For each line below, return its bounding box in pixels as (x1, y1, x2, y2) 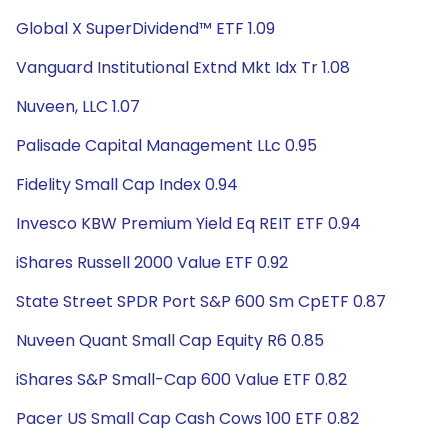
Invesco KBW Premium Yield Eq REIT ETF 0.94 (16, 212, 361, 235)
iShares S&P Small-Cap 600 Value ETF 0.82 (16, 368, 347, 391)
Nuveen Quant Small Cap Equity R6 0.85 (16, 329, 324, 352)
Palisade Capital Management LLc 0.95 (16, 134, 317, 157)
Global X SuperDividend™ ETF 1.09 (16, 17, 275, 40)
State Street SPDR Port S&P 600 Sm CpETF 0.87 (16, 290, 386, 313)
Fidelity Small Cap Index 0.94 (16, 173, 238, 196)
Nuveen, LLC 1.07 (16, 95, 140, 118)
